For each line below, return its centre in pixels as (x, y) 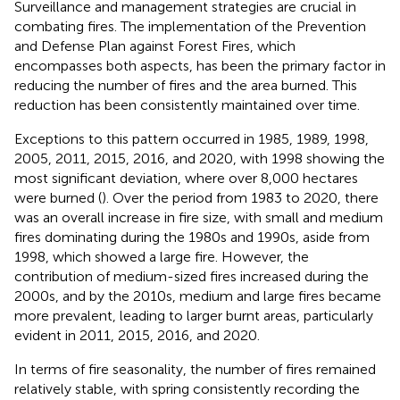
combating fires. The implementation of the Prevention (190, 26)
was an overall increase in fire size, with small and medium (199, 217)
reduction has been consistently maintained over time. (187, 104)
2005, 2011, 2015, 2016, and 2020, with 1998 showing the (200, 158)
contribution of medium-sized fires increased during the (192, 276)
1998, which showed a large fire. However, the (162, 256)
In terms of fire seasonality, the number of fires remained (195, 369)
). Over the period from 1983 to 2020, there (240, 197)
